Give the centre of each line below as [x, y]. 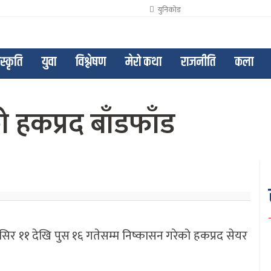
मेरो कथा [143, 62]
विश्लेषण [91, 62]
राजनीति [198, 62]
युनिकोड [167, 10]
